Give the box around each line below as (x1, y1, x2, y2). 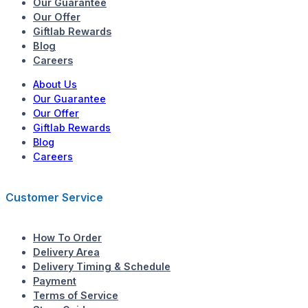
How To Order (33, 231, 102, 243)
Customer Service (5, 190, 103, 204)
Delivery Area (33, 245, 100, 258)
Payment (33, 274, 76, 287)
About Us (33, 78, 77, 91)
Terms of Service (33, 289, 118, 301)
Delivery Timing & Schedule (33, 260, 170, 272)
